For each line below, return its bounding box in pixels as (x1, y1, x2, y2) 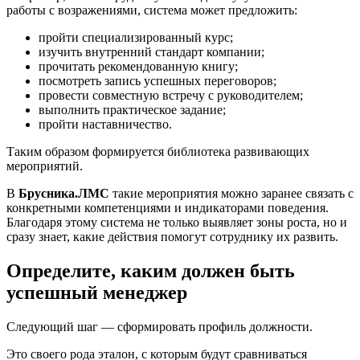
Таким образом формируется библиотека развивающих (6, 145, 309, 159)
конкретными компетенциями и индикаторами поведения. (6, 201, 329, 215)
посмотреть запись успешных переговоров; (39, 74, 276, 88)
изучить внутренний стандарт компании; (39, 45, 264, 59)
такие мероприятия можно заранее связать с (109, 186, 354, 201)
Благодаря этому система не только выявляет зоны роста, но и (6, 215, 347, 230)
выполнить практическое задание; (39, 103, 226, 117)
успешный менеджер (6, 282, 187, 304)
